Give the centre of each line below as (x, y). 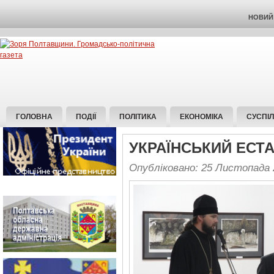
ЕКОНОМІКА (202, 117)
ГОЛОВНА (34, 117)
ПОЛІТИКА (138, 117)
